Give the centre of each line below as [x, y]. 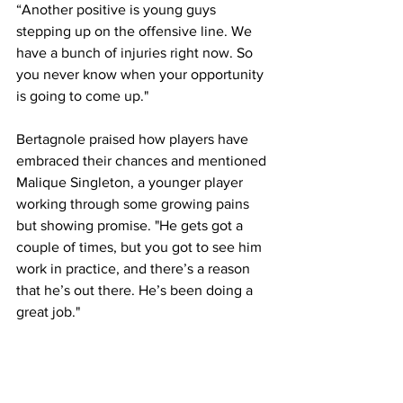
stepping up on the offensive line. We [136, 31]
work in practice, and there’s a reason [135, 268]
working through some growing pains [134, 203]
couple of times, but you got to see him [141, 246]
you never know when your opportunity [142, 74]
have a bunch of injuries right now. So [136, 52]
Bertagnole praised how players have [134, 139]
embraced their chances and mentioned [143, 160]
